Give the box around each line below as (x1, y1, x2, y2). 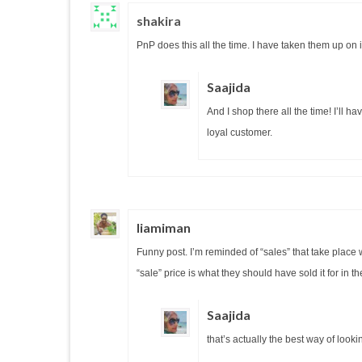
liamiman (137, 220, 191, 235)
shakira (137, 13, 181, 28)
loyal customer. (207, 127, 272, 138)
